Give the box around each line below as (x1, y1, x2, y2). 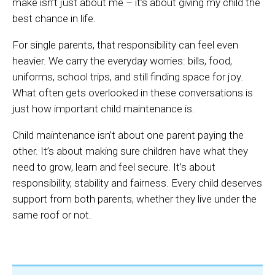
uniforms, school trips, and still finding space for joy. (12, 71, 243, 83)
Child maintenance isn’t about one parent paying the (12, 129, 244, 142)
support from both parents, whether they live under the (12, 193, 257, 206)
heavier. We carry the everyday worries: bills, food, (12, 55, 232, 68)
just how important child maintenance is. (12, 103, 195, 115)
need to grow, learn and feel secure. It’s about (12, 161, 215, 174)
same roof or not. (12, 209, 91, 222)
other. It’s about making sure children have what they (12, 145, 248, 158)
